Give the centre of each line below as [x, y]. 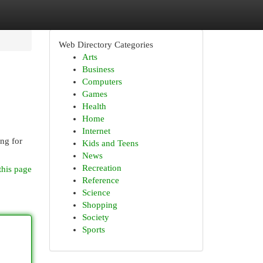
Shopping [100, 205]
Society [95, 217]
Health [94, 106]
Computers [102, 82]
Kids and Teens [110, 143]
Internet [96, 131]
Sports [93, 230]
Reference [100, 180]
